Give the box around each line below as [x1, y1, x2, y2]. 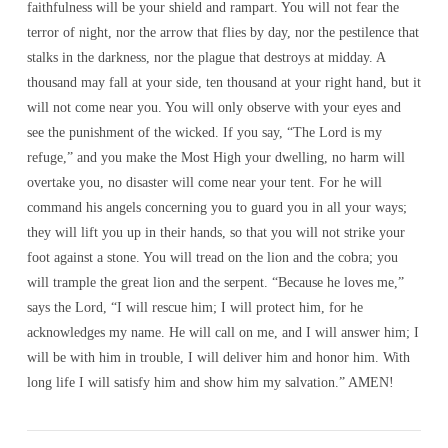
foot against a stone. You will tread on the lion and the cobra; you [26, 249, 398, 265]
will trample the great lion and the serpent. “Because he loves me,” [26, 274, 404, 290]
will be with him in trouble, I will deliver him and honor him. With [26, 349, 410, 365]
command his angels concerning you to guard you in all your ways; [26, 199, 407, 215]
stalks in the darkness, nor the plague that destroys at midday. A [26, 49, 385, 65]
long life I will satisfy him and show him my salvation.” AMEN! [26, 374, 394, 390]
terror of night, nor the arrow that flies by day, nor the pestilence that [26, 24, 419, 40]
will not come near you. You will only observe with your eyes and [26, 99, 401, 115]
